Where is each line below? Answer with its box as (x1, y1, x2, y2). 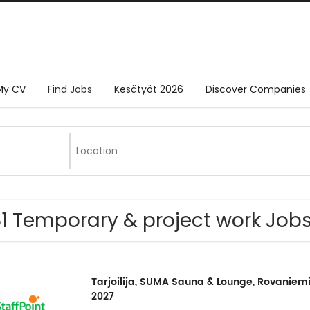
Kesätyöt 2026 (114, 82, 183, 97)
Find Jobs (48, 82, 92, 97)
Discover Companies (206, 82, 306, 97)
